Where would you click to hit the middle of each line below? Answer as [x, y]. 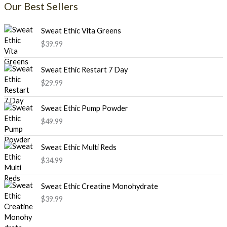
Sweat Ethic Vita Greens [81, 31]
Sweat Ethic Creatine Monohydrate [99, 186]
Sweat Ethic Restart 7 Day [84, 69]
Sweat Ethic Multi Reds [79, 147]
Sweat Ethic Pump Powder [84, 108]
